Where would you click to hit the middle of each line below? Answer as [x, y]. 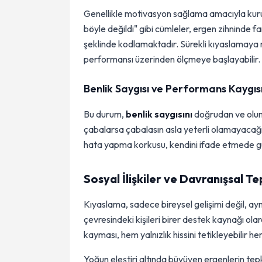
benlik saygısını [159, 114]
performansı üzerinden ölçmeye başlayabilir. [172, 59]
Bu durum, [105, 114]
